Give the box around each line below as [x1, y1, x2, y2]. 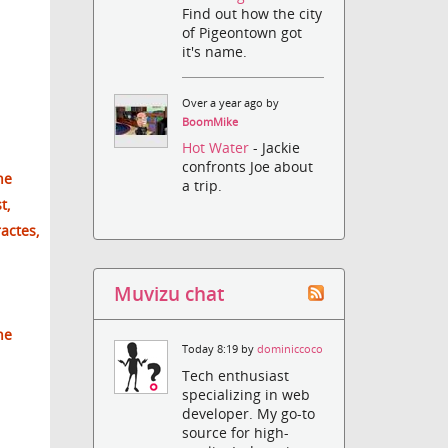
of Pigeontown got [182, 23, 303, 43]
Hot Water [182, 138, 254, 158]
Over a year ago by [182, 96, 280, 111]
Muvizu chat [114, 281, 225, 307]
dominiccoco [257, 342, 324, 357]
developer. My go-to [182, 403, 316, 423]
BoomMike [182, 115, 239, 130]
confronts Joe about [182, 157, 314, 177]
